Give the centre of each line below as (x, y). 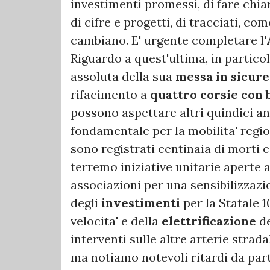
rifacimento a (110, 95)
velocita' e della (116, 221)
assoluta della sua (123, 77)
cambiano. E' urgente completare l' (168, 40)
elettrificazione (209, 221)
